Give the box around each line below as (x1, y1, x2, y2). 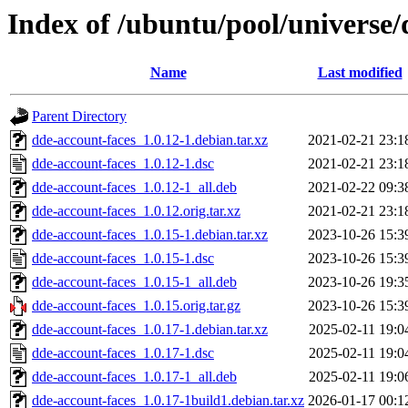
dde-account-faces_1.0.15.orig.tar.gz (32, 298, 240, 314)
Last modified (317, 65, 403, 81)
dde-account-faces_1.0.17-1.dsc (32, 345, 214, 362)
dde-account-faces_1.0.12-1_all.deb (32, 179, 237, 196)
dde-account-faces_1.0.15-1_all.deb (32, 274, 237, 291)
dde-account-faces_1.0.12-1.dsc (32, 156, 214, 172)
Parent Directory (32, 108, 127, 125)
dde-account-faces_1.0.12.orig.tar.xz (32, 203, 240, 219)
